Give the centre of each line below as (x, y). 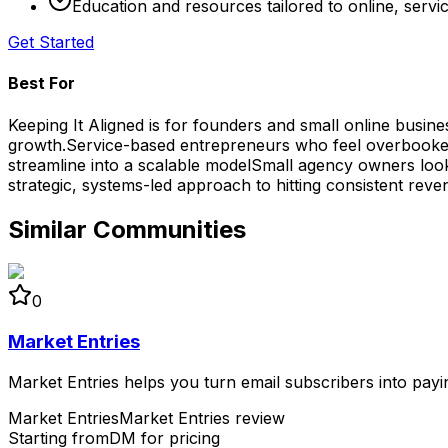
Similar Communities (127, 229)
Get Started (51, 42)
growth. (37, 144)
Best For (41, 83)
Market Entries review (202, 417)
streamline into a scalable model (129, 164)
